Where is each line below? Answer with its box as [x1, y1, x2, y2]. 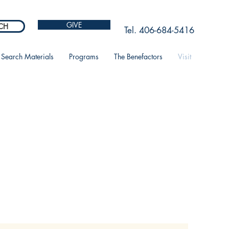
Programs [69, 52, 99, 61]
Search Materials [1, 52, 54, 61]
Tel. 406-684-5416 [124, 25, 194, 36]
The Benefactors [114, 52, 163, 61]
